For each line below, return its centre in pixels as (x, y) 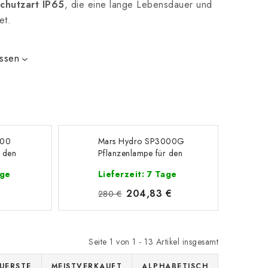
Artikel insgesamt (186, 242)
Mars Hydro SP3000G (141, 141)
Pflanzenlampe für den (140, 153)
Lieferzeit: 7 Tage (137, 174)
